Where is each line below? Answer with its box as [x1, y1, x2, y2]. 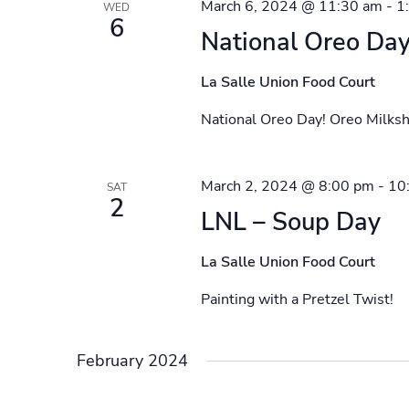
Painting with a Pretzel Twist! [200, 289, 393, 309]
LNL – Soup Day [200, 205, 381, 239]
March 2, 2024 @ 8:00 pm [200, 176, 374, 196]
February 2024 [77, 350, 188, 372]
